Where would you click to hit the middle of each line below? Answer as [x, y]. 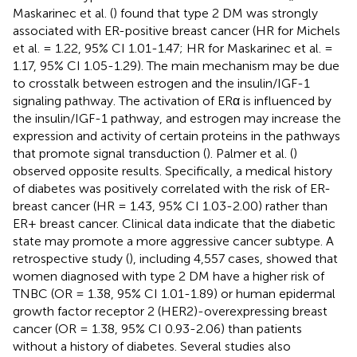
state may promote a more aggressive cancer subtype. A [173, 241]
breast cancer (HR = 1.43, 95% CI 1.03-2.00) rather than [170, 206]
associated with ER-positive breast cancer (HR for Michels [177, 30]
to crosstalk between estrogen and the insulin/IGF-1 [161, 83]
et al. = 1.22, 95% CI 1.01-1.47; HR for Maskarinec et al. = [173, 48]
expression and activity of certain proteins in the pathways [177, 135]
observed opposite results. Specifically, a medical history [173, 171]
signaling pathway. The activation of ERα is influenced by [172, 100]
